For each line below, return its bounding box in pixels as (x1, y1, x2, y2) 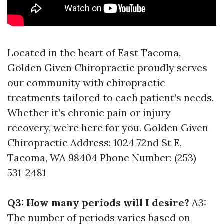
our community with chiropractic (7, 76, 165, 89)
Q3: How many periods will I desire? (7, 196, 189, 209)
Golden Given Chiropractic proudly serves (7, 61, 207, 74)
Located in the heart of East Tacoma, (7, 46, 181, 59)
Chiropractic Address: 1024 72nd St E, (7, 136, 182, 149)
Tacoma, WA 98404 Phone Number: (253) (7, 151, 196, 164)
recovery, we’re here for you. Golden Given (7, 121, 208, 134)
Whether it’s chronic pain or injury (7, 106, 171, 119)
